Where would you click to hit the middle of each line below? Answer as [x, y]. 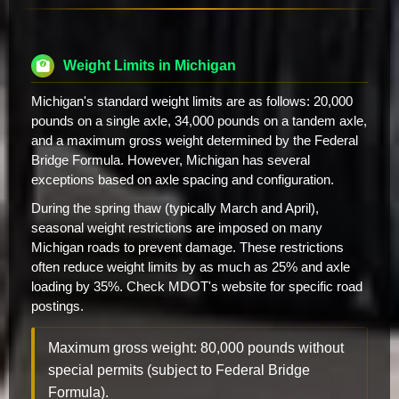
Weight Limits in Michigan [150, 66]
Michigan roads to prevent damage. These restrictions [187, 247]
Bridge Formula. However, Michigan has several [171, 160]
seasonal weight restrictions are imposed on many [177, 228]
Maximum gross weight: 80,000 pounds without [196, 347]
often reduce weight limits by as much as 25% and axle [191, 267]
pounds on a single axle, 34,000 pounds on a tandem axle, [199, 121]
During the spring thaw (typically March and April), [175, 208]
